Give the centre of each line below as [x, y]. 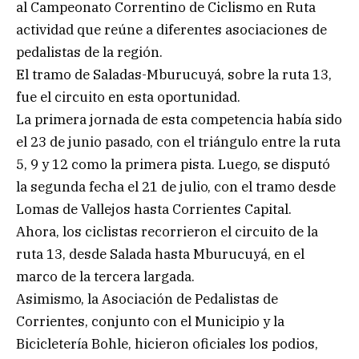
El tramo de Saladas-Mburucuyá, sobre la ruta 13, [174, 74]
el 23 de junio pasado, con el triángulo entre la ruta [178, 141]
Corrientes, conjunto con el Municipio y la [150, 321]
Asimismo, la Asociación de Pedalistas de [147, 298]
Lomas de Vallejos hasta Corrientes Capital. [154, 209]
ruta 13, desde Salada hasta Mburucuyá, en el [160, 254]
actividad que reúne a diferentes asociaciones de [171, 29]
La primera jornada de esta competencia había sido [179, 119]
